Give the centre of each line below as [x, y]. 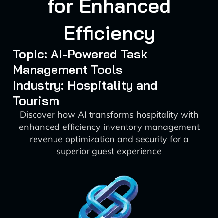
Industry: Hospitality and [85, 85]
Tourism [36, 100]
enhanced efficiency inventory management [109, 127]
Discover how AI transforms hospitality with [109, 115]
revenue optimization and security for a [109, 139]
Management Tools [67, 69]
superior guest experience [109, 151]
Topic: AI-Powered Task [80, 54]
